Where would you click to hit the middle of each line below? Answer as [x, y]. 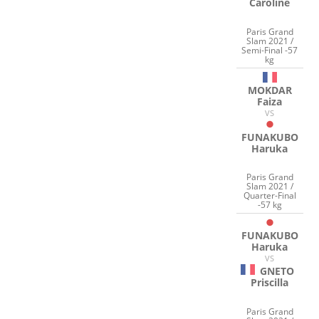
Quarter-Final [270, 196]
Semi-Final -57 [270, 50]
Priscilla [270, 283]
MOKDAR [270, 90]
